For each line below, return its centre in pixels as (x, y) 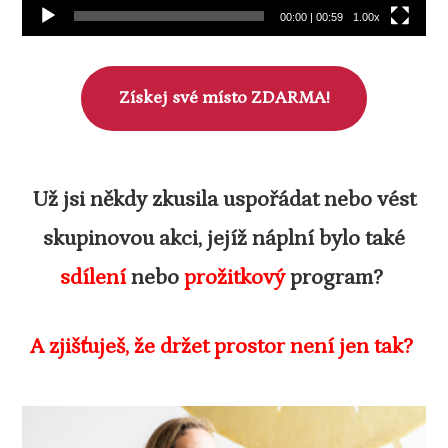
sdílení (93, 278)
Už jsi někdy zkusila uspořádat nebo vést (224, 200)
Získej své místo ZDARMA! (224, 97)
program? (336, 278)
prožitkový (234, 278)
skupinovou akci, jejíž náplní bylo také (224, 239)
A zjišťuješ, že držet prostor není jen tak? (224, 347)
